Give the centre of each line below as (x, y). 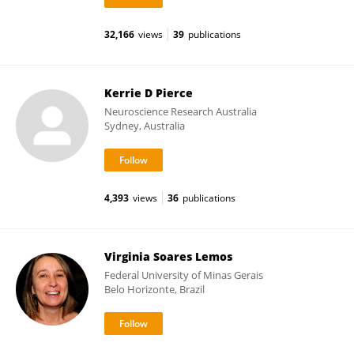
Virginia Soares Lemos (168, 256)
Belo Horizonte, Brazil (154, 289)
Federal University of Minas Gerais (184, 275)
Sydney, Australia (145, 126)
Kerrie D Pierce (149, 93)
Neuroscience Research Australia (181, 111)
